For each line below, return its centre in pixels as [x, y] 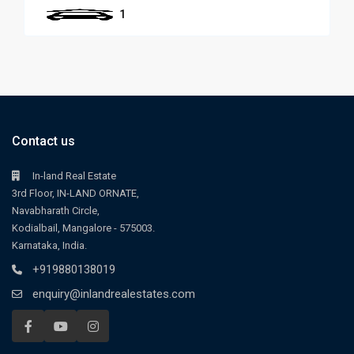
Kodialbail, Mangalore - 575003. [84, 228]
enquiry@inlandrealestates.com [114, 294]
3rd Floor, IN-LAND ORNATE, [76, 194]
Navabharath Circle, [56, 211]
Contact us [44, 141]
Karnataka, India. [50, 246]
